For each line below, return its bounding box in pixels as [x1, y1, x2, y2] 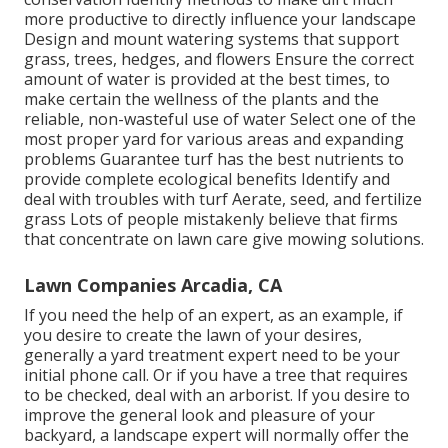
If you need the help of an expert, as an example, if [24, 304, 403, 327]
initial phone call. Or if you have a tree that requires [24, 364, 408, 387]
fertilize [365, 188, 422, 211]
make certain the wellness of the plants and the [24, 88, 379, 111]
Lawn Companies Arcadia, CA [24, 273, 282, 298]
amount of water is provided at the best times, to [24, 68, 390, 91]
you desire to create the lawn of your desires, [24, 324, 362, 347]
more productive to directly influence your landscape [24, 8, 416, 31]
